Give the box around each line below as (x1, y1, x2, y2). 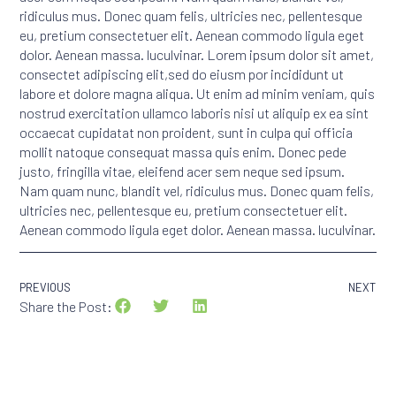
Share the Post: (19, 298, 113, 316)
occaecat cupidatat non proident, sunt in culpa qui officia (19, 123, 354, 141)
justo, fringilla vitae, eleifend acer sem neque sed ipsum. (19, 162, 346, 179)
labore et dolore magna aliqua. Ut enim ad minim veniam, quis (19, 84, 376, 102)
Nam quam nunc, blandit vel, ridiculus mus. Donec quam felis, (19, 181, 375, 199)
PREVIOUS (19, 280, 72, 295)
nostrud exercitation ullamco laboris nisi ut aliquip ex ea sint (19, 103, 369, 121)
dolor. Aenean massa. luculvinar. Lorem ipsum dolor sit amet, (19, 45, 375, 63)
